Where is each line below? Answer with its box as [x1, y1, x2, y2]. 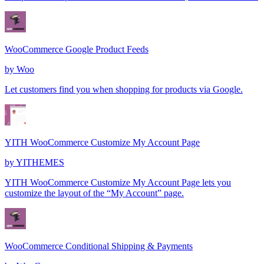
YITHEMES [16, 157, 64, 167]
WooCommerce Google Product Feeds [5, 44, 148, 54]
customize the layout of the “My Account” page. [5, 187, 184, 198]
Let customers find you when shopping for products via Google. [5, 84, 243, 94]
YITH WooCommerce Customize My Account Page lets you [5, 177, 231, 187]
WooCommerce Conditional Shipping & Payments [5, 240, 193, 251]
